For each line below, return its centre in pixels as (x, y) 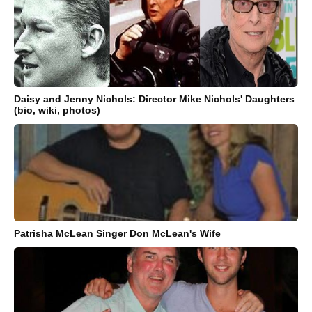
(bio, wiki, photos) (57, 110)
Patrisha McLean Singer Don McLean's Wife (117, 234)
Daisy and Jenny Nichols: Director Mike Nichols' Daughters (154, 99)
